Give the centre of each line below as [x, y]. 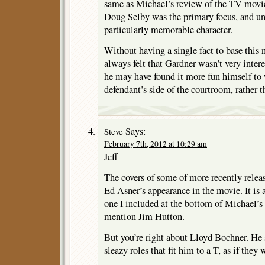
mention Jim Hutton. [144, 216]
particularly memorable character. [168, 29]
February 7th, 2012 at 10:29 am [156, 143]
